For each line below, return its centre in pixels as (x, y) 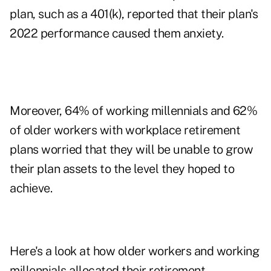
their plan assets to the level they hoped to (122, 169)
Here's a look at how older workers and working (134, 251)
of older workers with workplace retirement (125, 130)
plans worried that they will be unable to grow (131, 150)
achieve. (31, 188)
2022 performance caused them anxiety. (117, 34)
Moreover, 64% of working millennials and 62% (133, 111)
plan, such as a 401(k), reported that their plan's (134, 14)
